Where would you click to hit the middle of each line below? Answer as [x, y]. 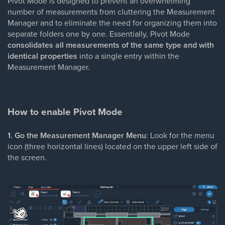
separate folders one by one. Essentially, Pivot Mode [99, 34]
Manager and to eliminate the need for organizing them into [112, 23]
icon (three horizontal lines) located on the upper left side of [113, 146]
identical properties [42, 56]
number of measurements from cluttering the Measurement [111, 12]
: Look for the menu [180, 135]
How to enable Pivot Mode [65, 112]
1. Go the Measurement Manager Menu [77, 135]
